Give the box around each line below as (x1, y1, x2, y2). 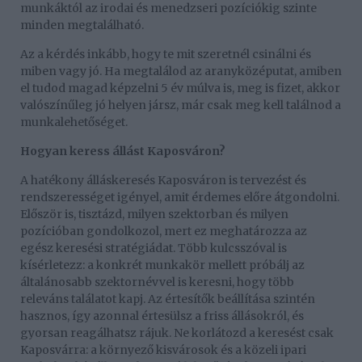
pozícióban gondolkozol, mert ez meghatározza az (20, 223, 307, 238)
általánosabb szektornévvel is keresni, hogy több (20, 274, 294, 289)
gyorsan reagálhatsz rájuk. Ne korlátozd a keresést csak (20, 325, 334, 340)
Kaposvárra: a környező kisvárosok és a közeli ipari (20, 342, 306, 357)
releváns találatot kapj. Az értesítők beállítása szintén (20, 291, 315, 306)
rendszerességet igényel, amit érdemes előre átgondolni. (20, 189, 339, 204)
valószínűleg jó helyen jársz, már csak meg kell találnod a (20, 97, 341, 112)
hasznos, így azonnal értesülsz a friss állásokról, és (20, 308, 304, 323)
